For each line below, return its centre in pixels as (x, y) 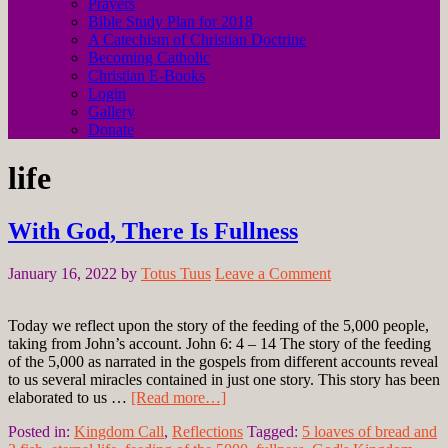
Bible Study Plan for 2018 (170, 21)
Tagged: (274, 432)
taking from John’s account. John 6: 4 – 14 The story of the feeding (219, 344)
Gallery (111, 111)
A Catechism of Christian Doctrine (197, 39)
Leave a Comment (273, 274)
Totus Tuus (176, 274)
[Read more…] (178, 398)
